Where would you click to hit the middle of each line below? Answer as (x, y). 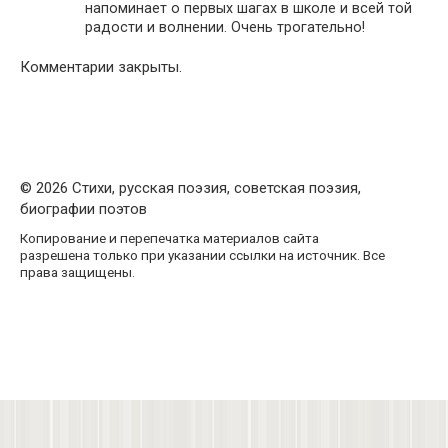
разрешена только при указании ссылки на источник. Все (202, 255)
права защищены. (77, 272)
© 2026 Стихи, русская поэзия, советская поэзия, (190, 188)
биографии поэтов (83, 209)
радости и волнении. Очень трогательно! (225, 27)
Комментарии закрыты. (101, 67)
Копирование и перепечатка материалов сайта (169, 238)
